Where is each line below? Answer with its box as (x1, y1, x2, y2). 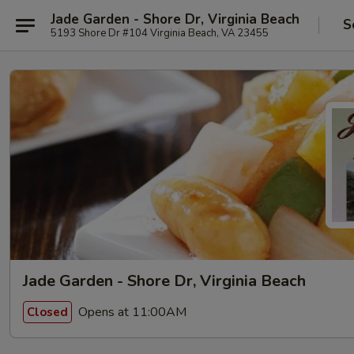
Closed (27, 303, 68, 320)
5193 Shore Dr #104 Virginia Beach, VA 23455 (51, 25, 269, 40)
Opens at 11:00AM (75, 303, 186, 321)
